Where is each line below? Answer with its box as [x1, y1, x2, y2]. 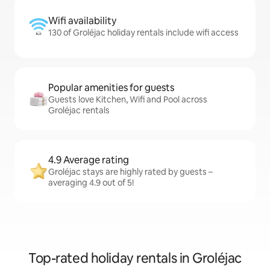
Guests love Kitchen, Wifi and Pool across [48, 94, 207, 105]
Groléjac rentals [48, 105, 110, 116]
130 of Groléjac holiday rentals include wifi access [48, 27, 239, 38]
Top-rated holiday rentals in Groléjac [28, 250, 242, 267]
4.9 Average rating [48, 154, 129, 166]
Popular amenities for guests [48, 81, 174, 94]
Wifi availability [48, 14, 116, 27]
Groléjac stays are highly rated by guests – [48, 166, 213, 177]
